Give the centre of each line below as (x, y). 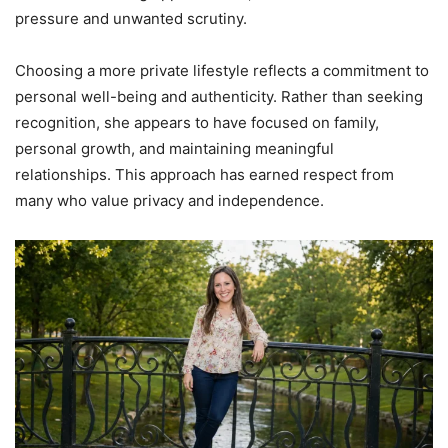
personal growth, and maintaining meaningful (174, 148)
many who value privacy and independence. (169, 200)
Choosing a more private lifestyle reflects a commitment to (222, 70)
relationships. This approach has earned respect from (204, 174)
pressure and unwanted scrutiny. (131, 18)
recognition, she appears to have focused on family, (197, 122)
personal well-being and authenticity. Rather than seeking (219, 96)
